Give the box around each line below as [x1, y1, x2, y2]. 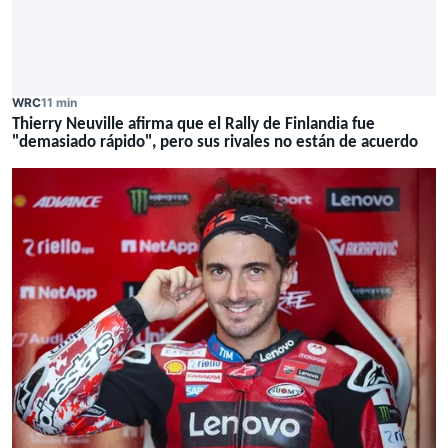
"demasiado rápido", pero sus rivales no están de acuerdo [12, 133, 418, 151]
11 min [41, 94, 77, 110]
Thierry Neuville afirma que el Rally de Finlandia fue [12, 115, 375, 133]
